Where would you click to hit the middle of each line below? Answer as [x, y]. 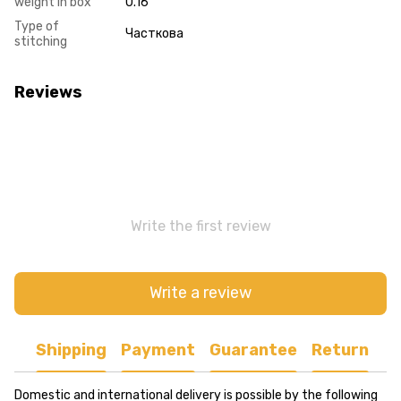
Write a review [200, 293]
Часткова [154, 33]
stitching [41, 41]
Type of [37, 26]
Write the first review [200, 226]
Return [340, 350]
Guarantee [253, 350]
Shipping [71, 350]
